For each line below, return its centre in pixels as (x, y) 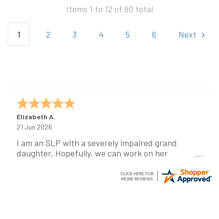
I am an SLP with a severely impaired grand (97, 142)
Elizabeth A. (36, 116)
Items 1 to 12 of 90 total (109, 9)
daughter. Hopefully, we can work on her (92, 153)
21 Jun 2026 (34, 127)
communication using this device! (79, 163)
